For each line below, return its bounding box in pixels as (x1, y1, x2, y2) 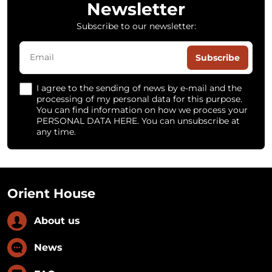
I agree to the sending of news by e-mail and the (36, 82, 242, 93)
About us (34, 214, 80, 226)
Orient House (7, 185, 95, 201)
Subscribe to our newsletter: (76, 20, 196, 32)
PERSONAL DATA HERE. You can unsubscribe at (36, 115, 240, 126)
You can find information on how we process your (36, 104, 248, 115)
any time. (36, 126, 76, 137)
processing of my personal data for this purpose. (36, 93, 242, 104)
